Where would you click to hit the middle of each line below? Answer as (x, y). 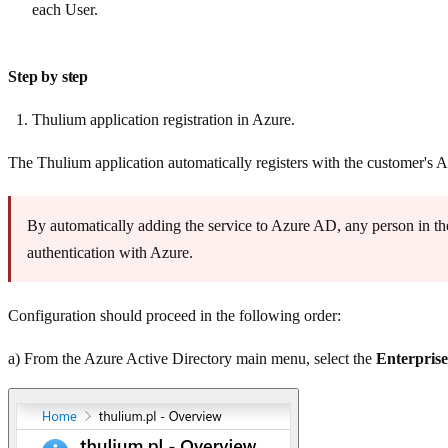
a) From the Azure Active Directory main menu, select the (192, 358)
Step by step (48, 76)
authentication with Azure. (110, 252)
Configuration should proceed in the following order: (174, 315)
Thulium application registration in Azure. (163, 119)
